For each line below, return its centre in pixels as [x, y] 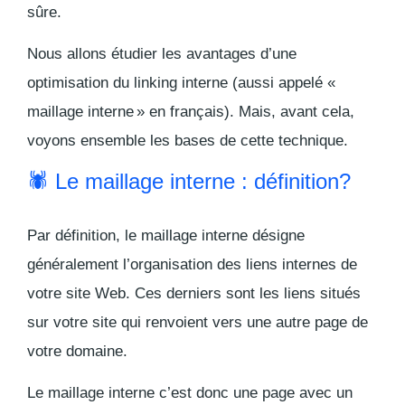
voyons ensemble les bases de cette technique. [188, 141]
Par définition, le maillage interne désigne [166, 236]
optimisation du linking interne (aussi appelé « [183, 83]
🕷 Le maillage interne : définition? [189, 182]
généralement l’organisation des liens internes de [192, 265]
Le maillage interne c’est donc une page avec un [190, 393]
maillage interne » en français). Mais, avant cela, [191, 112]
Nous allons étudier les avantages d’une [162, 54]
